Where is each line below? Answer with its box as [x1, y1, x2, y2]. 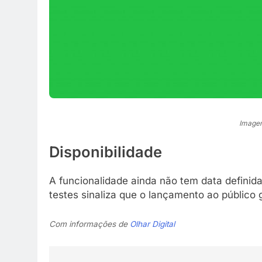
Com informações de [49, 219, 130, 229]
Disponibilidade [49, 143, 162, 161]
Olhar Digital [130, 219, 175, 229]
